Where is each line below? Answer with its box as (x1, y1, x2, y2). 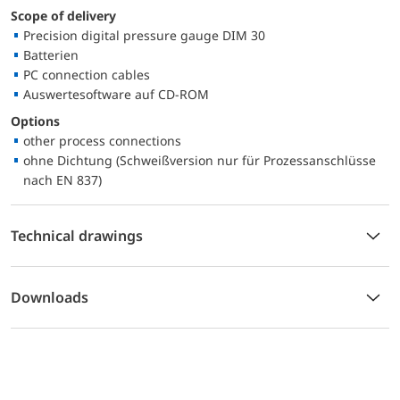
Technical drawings (11, 225, 143, 246)
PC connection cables (23, 65, 150, 83)
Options (21, 112, 60, 129)
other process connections (23, 131, 181, 149)
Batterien (23, 46, 79, 63)
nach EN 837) (23, 171, 102, 188)
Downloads (11, 287, 88, 307)
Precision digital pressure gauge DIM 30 (23, 26, 265, 44)
